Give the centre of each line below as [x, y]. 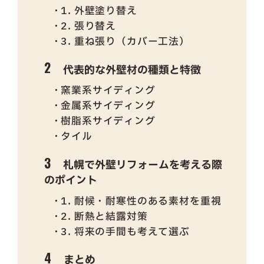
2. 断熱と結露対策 [104, 216]
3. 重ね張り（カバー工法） [126, 41]
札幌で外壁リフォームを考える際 [143, 166]
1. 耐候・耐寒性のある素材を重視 [141, 201]
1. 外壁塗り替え [99, 11]
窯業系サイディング [108, 91]
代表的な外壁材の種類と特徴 [132, 70]
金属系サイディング [108, 106]
